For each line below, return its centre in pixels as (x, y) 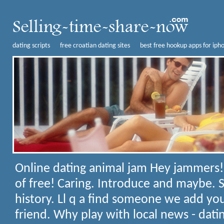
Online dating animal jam (82, 169)
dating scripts (31, 46)
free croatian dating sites (95, 46)
